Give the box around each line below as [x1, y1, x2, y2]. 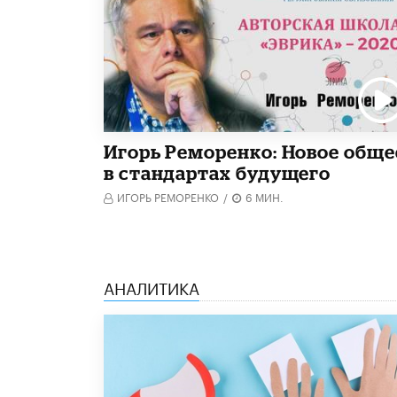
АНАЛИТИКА [104, 273, 199, 299]
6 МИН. [245, 187, 284, 205]
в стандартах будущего [104, 161, 331, 183]
